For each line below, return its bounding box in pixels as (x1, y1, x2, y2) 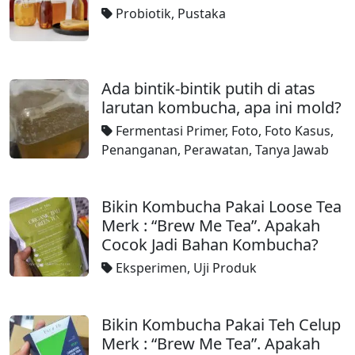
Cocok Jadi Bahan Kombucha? (101, 234, 319, 255)
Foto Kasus (265, 122, 330, 139)
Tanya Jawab (255, 141, 329, 158)
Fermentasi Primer (116, 122, 225, 139)
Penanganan (101, 141, 177, 158)
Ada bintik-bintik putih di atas (101, 78, 315, 99)
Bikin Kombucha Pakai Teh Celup (101, 314, 341, 335)
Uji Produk (193, 259, 257, 277)
